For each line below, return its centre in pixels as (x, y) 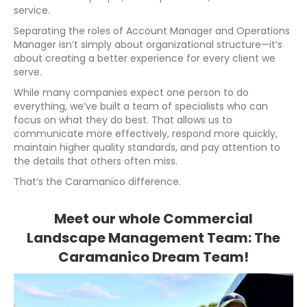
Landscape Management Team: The (153, 237)
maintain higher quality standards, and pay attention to (147, 147)
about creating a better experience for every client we (145, 58)
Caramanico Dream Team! (153, 257)
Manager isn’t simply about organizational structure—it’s (148, 44)
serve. (28, 72)
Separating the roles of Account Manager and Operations (152, 30)
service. (32, 10)
